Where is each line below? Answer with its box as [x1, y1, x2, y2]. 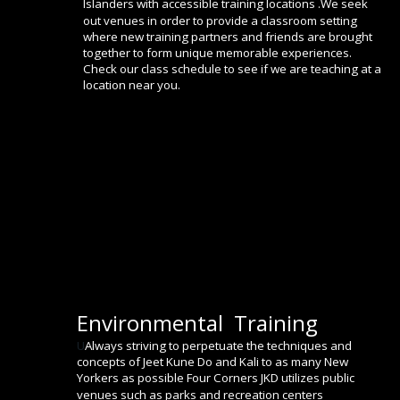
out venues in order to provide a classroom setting [83, 12, 360, 29]
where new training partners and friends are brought [83, 28, 375, 45]
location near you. [83, 77, 180, 94]
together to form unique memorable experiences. [83, 44, 354, 61]
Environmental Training [77, 308, 318, 338]
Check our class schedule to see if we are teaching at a [83, 60, 384, 77]
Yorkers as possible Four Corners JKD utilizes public [77, 370, 357, 387]
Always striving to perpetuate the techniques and [85, 337, 354, 354]
